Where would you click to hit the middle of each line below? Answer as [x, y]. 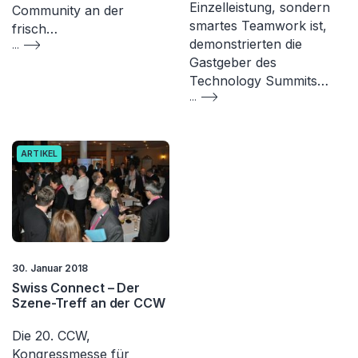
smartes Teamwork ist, [258, 25]
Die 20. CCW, [51, 336]
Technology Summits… [259, 80]
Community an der [68, 10]
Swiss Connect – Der [76, 288]
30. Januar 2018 [50, 268]
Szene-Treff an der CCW [89, 303]
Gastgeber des [233, 62]
